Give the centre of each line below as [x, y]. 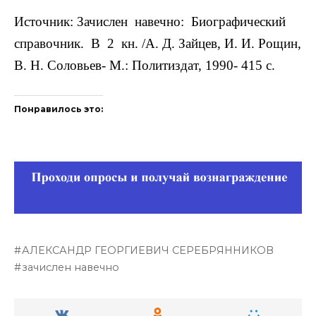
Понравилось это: [59, 109]
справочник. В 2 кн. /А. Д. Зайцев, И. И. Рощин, [158, 44]
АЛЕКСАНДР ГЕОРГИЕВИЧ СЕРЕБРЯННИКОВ [148, 251]
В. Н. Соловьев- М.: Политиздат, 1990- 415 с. [145, 66]
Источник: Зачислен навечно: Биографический [152, 22]
